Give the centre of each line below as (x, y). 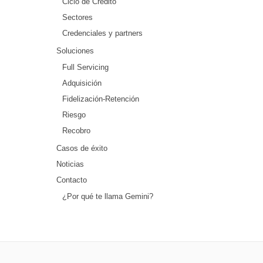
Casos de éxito (82, 148)
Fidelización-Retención (101, 99)
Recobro (76, 131)
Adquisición (82, 83)
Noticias (70, 164)
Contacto (72, 180)
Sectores (77, 17)
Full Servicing (85, 67)
